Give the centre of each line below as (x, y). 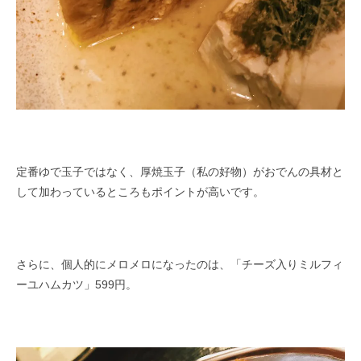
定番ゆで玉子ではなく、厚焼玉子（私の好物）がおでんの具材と (180, 171)
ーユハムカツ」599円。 (77, 284)
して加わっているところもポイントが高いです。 (140, 191)
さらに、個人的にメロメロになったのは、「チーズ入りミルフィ (180, 264)
